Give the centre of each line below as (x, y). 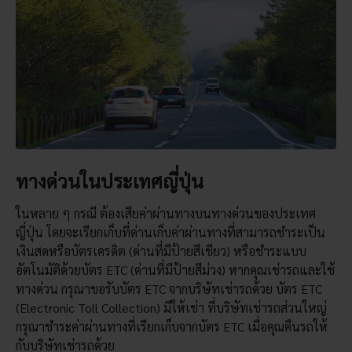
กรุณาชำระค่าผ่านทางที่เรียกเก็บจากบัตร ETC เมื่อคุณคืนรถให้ (171, 327)
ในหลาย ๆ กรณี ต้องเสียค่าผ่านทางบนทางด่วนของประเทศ (165, 214)
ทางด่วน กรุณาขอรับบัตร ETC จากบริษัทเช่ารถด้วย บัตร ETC (169, 289)
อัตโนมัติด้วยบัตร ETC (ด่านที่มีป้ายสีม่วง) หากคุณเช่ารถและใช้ (175, 270)
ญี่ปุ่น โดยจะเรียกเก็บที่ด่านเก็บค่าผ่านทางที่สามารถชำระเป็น (170, 233)
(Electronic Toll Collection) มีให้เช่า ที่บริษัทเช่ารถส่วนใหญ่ (171, 308)
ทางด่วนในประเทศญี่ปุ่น (109, 181)
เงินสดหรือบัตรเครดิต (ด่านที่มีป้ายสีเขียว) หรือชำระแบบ (161, 251)
